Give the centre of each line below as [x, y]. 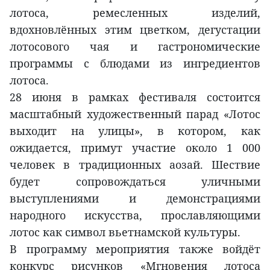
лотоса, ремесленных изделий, [135, 12]
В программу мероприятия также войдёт [135, 249]
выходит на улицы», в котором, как [135, 130]
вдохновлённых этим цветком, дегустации [135, 29]
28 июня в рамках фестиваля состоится [135, 97]
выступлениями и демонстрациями [135, 198]
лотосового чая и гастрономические [135, 46]
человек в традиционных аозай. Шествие [135, 164]
